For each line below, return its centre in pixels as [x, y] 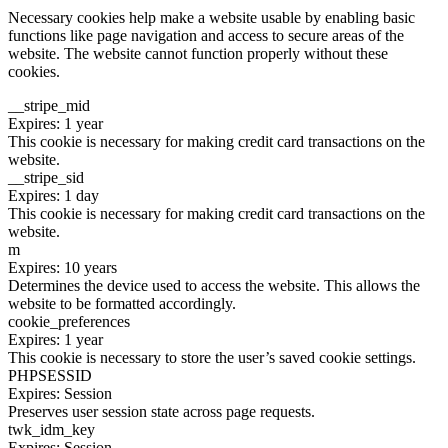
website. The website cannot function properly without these [198, 53]
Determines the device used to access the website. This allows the [214, 285]
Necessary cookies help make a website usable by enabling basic [211, 17]
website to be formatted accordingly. [122, 303]
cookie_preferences [69, 321]
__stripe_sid [46, 177]
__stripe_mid [49, 105]
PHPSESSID [50, 375]
